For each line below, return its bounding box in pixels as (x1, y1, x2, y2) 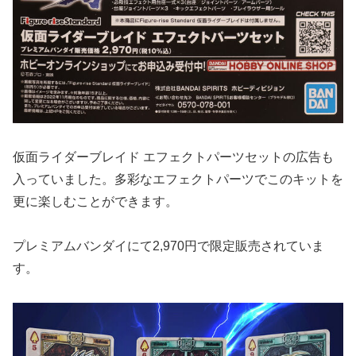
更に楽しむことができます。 (13, 194, 178, 208)
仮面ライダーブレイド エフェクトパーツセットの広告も (13, 149, 334, 164)
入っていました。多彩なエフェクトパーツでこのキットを (13, 172, 343, 186)
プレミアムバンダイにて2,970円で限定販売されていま (13, 239, 324, 253)
